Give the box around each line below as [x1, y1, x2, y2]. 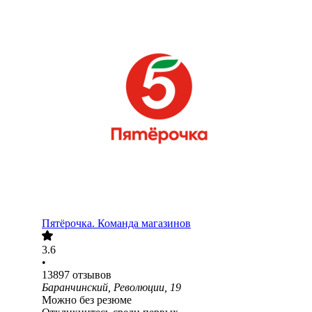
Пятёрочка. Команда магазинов [42, 217, 191, 230]
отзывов [72, 269, 111, 281]
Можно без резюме [42, 294, 132, 306]
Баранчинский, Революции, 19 [42, 281, 181, 294]
